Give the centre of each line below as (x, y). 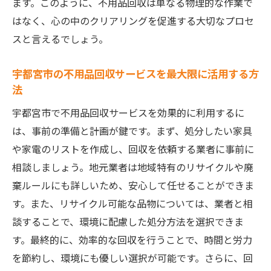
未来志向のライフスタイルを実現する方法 (147, 103)
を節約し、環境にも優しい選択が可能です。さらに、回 (132, 258)
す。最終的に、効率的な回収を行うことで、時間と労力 (132, 240)
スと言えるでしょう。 (60, 39)
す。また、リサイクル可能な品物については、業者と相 (132, 203)
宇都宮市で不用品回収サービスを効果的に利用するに (128, 113)
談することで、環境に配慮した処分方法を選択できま (128, 221)
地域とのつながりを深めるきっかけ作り (142, 62)
